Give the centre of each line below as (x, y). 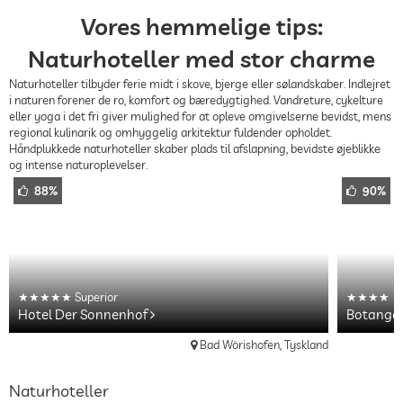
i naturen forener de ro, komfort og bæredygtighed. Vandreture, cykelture (196, 100)
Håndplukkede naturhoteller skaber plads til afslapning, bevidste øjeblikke (195, 148)
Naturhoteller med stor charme (201, 59)
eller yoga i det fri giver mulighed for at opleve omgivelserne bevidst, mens (200, 116)
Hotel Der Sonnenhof (84, 314)
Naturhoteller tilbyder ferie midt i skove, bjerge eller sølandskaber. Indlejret (200, 84)
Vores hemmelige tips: (201, 27)
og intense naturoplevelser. (78, 165)
